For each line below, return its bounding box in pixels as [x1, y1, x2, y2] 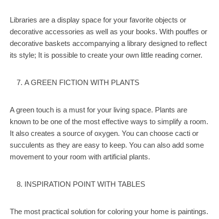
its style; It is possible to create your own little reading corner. [10, 51, 202, 59]
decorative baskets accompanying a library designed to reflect [10, 39, 207, 47]
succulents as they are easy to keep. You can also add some [10, 141, 204, 149]
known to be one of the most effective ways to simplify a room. [10, 117, 208, 126]
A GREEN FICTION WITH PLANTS [24, 78, 139, 87]
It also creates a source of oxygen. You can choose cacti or [10, 129, 198, 137]
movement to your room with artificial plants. [10, 153, 150, 161]
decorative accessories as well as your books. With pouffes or [10, 27, 207, 36]
